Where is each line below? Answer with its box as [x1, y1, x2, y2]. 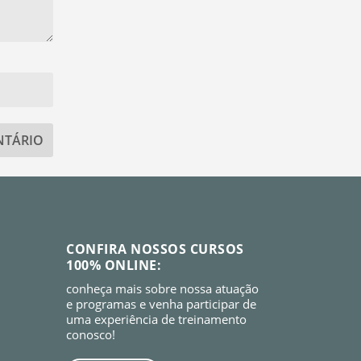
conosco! [66, 326, 116, 343]
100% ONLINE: [66, 256, 162, 275]
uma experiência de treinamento [66, 311, 247, 328]
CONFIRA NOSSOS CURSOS [66, 240, 244, 259]
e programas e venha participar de [66, 296, 257, 313]
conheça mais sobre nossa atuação [66, 280, 259, 297]
